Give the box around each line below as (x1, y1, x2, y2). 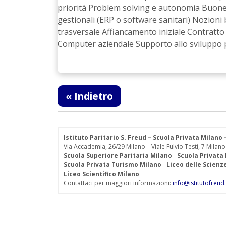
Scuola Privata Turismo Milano (64, 160, 161, 169)
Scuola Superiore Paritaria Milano (64, 151, 172, 160)
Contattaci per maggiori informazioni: (64, 178, 173, 187)
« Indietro (66, 89, 113, 103)
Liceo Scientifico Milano (64, 169, 139, 178)
